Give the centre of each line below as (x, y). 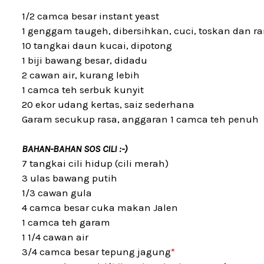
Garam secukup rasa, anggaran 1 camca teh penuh (140, 119)
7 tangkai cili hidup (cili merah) (95, 163)
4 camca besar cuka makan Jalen (100, 207)
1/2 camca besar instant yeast (90, 16)
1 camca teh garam (66, 222)
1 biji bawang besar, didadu (85, 60)
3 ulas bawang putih (70, 178)
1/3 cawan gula (57, 193)
